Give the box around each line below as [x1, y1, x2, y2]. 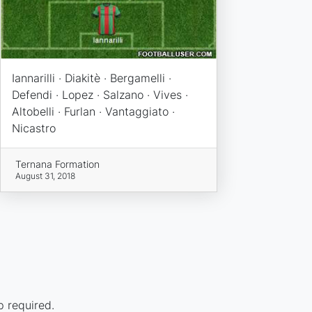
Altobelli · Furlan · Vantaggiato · [11, 104, 175, 119]
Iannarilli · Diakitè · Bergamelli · [11, 71, 171, 86]
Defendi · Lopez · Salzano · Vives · [11, 88, 188, 102]
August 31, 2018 [15, 171, 76, 182]
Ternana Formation [15, 158, 100, 171]
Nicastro [11, 121, 56, 136]
